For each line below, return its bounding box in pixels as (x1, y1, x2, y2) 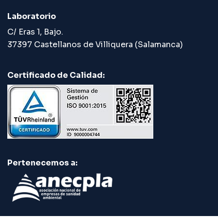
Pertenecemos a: (7, 158, 77, 168)
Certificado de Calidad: (7, 70, 105, 80)
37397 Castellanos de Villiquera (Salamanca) (7, 39, 183, 50)
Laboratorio (7, 11, 56, 21)
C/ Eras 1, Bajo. (7, 27, 63, 37)
